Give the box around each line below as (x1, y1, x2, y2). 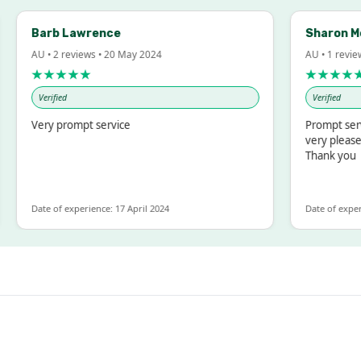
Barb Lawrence (24, 26, 114, 40)
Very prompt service (24, 117, 124, 132)
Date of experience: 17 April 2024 (24, 201, 163, 214)
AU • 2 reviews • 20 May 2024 (24, 47, 156, 60)
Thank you (298, 147, 350, 163)
